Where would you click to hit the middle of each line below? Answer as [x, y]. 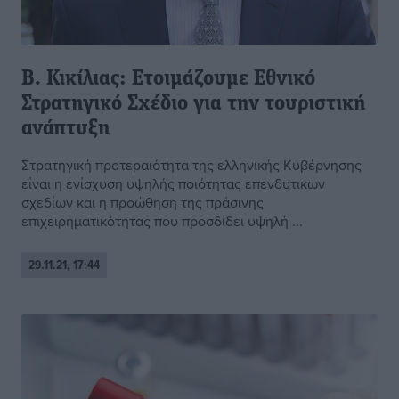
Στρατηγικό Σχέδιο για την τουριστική [194, 105]
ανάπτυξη [66, 130]
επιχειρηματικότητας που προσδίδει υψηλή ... [162, 221]
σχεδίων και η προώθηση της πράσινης [142, 203]
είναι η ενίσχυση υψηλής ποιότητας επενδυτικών [173, 184]
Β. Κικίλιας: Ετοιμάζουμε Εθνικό [168, 80]
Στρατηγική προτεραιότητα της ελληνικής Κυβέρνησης [191, 165]
